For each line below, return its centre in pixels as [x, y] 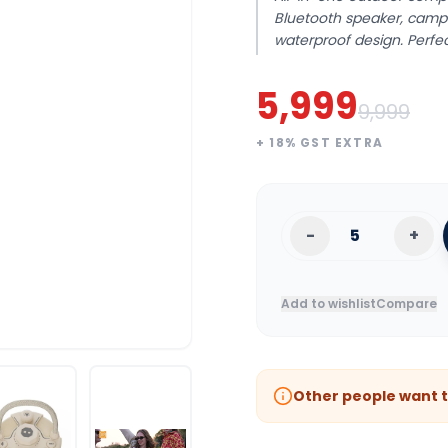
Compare [406, 303]
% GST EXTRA [334, 142]
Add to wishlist [328, 303]
